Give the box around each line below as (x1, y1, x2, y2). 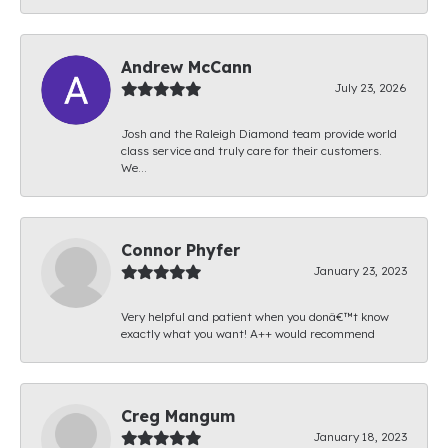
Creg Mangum (121, 405, 235, 426)
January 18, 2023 (313, 428, 407, 444)
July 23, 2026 (334, 79, 407, 95)
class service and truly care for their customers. (121, 142, 382, 158)
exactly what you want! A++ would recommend (121, 325, 375, 341)
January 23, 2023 (313, 262, 407, 278)
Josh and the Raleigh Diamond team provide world (121, 125, 397, 141)
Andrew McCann (121, 56, 252, 77)
